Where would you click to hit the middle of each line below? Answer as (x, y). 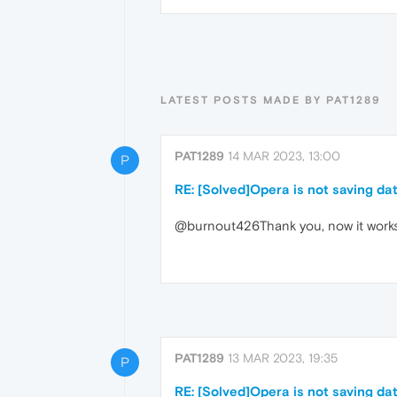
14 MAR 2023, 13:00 (284, 156)
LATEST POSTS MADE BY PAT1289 (271, 101)
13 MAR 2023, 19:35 (283, 358)
